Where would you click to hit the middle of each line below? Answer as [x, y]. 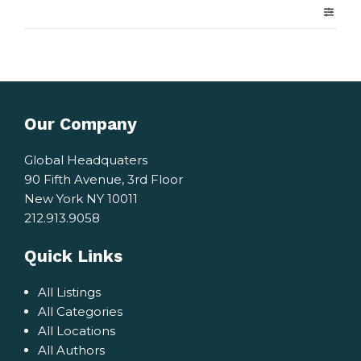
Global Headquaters [86, 160]
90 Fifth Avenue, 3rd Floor [104, 179]
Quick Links [73, 256]
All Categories [80, 311]
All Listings [69, 292]
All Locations [77, 331]
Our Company [81, 123]
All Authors [71, 350]
